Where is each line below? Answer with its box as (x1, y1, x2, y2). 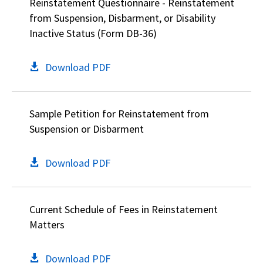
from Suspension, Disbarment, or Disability (29, 11, 215, 25)
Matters (29, 218, 65, 231)
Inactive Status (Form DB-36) (29, 26, 157, 40)
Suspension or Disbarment (29, 122, 144, 136)
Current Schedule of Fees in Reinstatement (29, 203, 218, 216)
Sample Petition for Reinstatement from (29, 107, 209, 120)
